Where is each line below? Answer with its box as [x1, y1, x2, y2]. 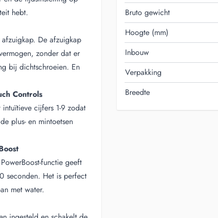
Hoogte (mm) [125, 27, 168, 38]
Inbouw [125, 47, 149, 58]
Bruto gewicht [125, 7, 170, 18]
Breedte [125, 87, 150, 98]
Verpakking [125, 67, 162, 78]
